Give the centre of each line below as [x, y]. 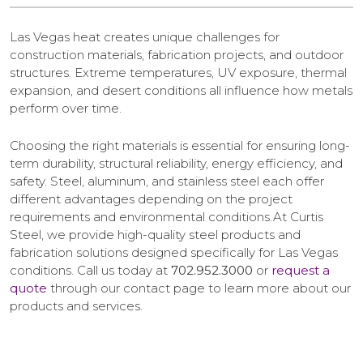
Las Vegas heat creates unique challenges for [145, 36]
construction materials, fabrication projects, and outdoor [177, 54]
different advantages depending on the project [151, 199]
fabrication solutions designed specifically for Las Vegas [174, 252]
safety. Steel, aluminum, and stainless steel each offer [167, 181]
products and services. [76, 305]
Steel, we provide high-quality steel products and [155, 234]
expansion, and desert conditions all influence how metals [181, 90]
